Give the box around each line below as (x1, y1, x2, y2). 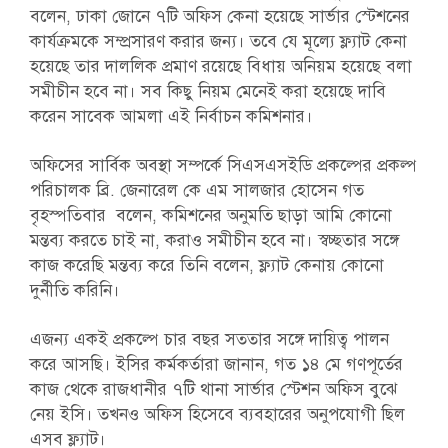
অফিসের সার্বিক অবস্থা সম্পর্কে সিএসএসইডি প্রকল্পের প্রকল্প (29, 155, 417, 176)
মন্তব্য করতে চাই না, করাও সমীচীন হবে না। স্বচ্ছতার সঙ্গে (29, 230, 399, 251)
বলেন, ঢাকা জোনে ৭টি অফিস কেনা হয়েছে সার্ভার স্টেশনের (29, 6, 410, 27)
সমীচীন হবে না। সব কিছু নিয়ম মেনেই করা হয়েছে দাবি (29, 81, 386, 102)
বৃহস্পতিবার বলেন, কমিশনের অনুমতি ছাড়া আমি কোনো (29, 205, 392, 226)
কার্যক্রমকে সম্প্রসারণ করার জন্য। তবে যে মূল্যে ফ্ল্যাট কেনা (29, 31, 407, 52)
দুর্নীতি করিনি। (29, 280, 120, 301)
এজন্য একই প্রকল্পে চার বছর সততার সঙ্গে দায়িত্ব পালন (29, 329, 389, 350)
